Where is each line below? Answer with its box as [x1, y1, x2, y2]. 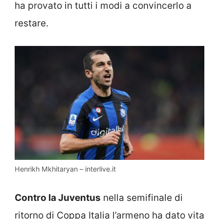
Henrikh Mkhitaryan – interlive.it [15, 164, 116, 173]
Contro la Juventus [15, 192, 101, 204]
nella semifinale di [101, 192, 183, 204]
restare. [15, 17, 48, 29]
